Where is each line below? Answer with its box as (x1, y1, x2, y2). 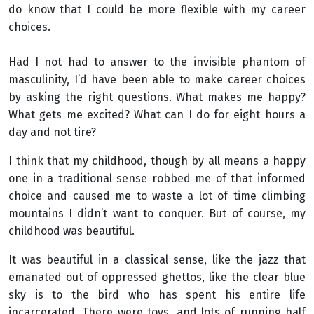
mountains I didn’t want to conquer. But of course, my (8, 207, 306, 220)
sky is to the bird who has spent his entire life (8, 288, 306, 301)
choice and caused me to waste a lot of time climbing (8, 189, 306, 203)
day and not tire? (8, 125, 96, 139)
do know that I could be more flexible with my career (8, 3, 306, 16)
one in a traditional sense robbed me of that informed (8, 172, 306, 185)
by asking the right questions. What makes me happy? (8, 90, 306, 104)
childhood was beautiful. (8, 224, 135, 238)
